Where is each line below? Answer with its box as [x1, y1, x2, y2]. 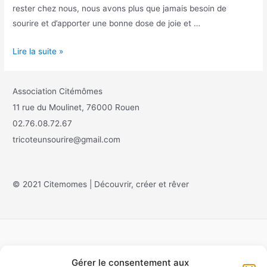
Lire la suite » [13, 46, 64, 56]
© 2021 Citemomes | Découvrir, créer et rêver [13, 179, 190, 189]
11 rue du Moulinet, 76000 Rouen [13, 102, 140, 112]
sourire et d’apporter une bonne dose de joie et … [13, 18, 201, 28]
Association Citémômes [13, 86, 103, 96]
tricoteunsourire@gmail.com [13, 134, 121, 144]
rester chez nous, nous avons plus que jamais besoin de [13, 3, 227, 13]
